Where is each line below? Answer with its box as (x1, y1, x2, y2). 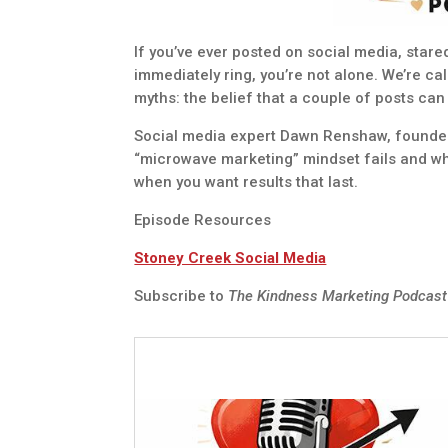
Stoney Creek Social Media (134, 248, 327, 267)
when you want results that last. (134, 172, 359, 191)
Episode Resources (134, 210, 272, 229)
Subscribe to (134, 286, 229, 305)
